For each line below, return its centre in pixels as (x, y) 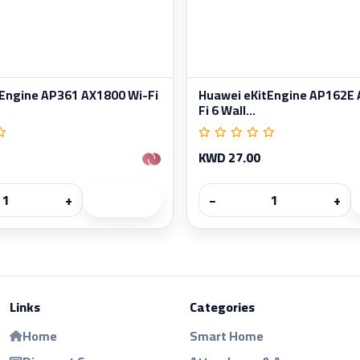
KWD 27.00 (229, 157)
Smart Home (227, 335)
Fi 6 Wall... (227, 110)
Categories (222, 307)
